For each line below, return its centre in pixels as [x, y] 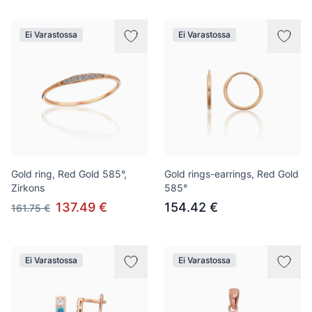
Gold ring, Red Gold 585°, [69, 174]
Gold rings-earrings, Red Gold [232, 174]
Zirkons [28, 188]
